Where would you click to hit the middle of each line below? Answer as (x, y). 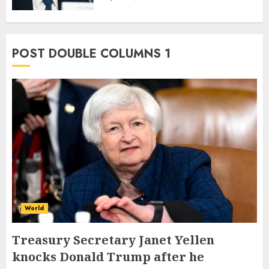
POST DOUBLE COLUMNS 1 (91, 54)
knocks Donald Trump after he (108, 257)
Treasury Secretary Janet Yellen (113, 240)
